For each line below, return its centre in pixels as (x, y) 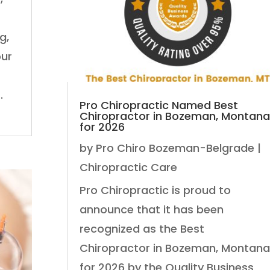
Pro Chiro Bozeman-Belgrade (175, 148)
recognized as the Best (142, 228)
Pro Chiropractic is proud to (155, 190)
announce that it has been (151, 209)
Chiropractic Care (128, 167)
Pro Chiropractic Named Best (159, 105)
